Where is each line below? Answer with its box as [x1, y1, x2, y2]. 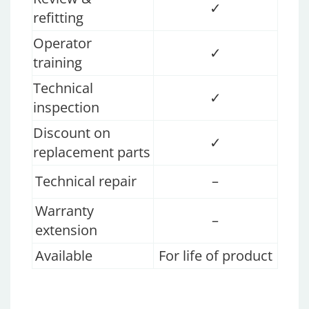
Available [34, 246, 92, 266]
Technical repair [34, 172, 137, 191]
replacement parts [32, 143, 150, 162]
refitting [32, 8, 90, 28]
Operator [32, 34, 92, 53]
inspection [32, 98, 103, 117]
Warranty [34, 201, 94, 221]
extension [34, 221, 97, 240]
